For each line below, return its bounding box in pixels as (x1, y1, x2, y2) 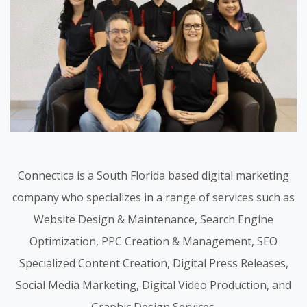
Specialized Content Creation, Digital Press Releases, (19, 255, 288, 271)
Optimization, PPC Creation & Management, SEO (29, 233, 278, 249)
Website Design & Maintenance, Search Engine (34, 211, 273, 227)
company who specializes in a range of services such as (12, 189, 295, 205)
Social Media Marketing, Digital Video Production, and (16, 277, 291, 293)
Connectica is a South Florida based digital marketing (18, 167, 289, 183)
